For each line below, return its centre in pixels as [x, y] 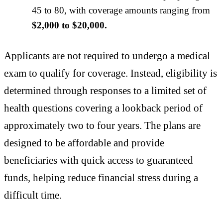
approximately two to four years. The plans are [102, 125]
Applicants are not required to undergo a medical [107, 56]
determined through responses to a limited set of [105, 91]
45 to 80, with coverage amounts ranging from [121, 10]
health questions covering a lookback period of [103, 108]
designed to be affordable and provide [84, 143]
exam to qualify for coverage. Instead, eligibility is [111, 73]
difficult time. [33, 195]
